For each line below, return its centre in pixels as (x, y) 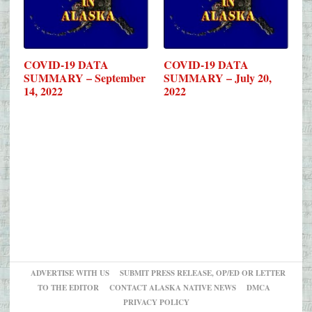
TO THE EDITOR (68, 288)
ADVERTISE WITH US (70, 273)
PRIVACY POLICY (156, 303)
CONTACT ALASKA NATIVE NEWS (173, 288)
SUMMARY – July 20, (218, 77)
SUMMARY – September (85, 77)
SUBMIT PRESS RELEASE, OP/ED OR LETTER (203, 273)
